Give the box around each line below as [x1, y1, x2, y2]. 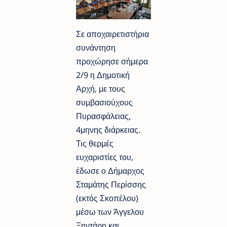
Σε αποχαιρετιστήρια [76, 28, 149, 40]
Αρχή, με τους [76, 83, 125, 95]
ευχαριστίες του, [76, 152, 133, 163]
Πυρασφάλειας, [76, 110, 131, 122]
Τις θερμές [76, 138, 113, 149]
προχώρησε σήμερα [76, 56, 148, 67]
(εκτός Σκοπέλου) [76, 193, 138, 204]
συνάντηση [76, 42, 116, 54]
